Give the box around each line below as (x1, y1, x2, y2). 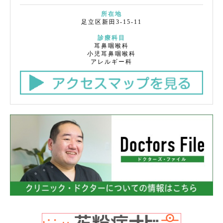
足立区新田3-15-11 (81, 18, 142, 25)
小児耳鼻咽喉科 (87, 50, 136, 57)
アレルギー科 (91, 58, 132, 65)
